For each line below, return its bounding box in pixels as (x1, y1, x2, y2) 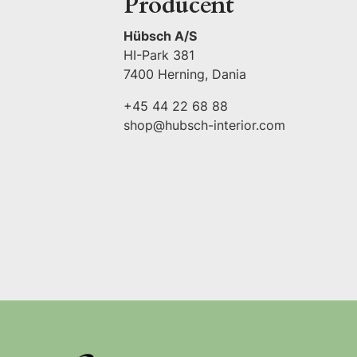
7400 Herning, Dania (123, 66, 246, 83)
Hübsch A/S (123, 28, 197, 45)
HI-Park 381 (123, 47, 194, 64)
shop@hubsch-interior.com (123, 117, 285, 134)
